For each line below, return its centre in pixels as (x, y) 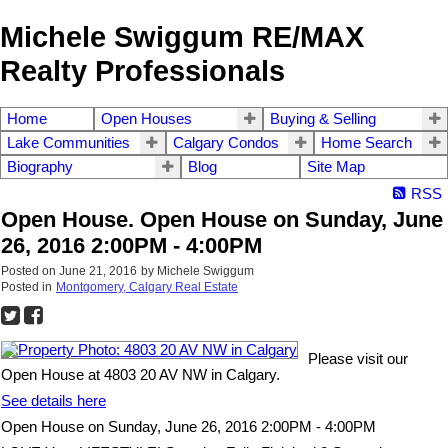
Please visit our (358, 359)
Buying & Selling (323, 119)
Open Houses (146, 119)
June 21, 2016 (98, 271)
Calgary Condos (225, 143)
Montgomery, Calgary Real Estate (147, 287)
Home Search (367, 143)
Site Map (336, 167)
